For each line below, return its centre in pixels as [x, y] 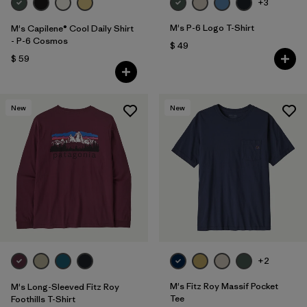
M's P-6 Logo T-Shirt [212, 27]
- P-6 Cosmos [39, 40]
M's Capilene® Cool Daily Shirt [72, 28]
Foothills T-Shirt [43, 299]
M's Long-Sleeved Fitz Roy [65, 286]
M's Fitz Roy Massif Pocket [224, 286]
